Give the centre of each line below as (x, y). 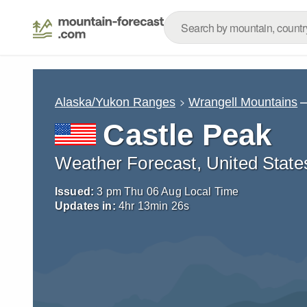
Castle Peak (187, 135)
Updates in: (85, 206)
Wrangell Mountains (243, 102)
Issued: (75, 192)
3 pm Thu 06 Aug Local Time (168, 192)
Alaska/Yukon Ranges (115, 102)
